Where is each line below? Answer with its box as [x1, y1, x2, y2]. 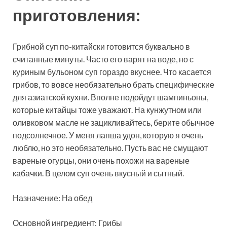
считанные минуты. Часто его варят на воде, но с [13, 54, 194, 64]
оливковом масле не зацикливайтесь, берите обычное [13, 117, 214, 127]
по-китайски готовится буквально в [60, 41, 190, 51]
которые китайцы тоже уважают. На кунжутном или [13, 104, 202, 115]
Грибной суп [13, 41, 60, 51]
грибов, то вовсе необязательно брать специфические [13, 79, 214, 89]
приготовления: [13, 5, 140, 25]
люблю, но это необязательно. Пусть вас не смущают [13, 142, 208, 153]
